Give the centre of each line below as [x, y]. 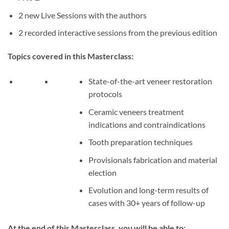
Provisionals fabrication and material [153, 159]
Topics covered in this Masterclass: [71, 56]
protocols [106, 94]
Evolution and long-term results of [149, 190]
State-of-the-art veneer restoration [151, 81]
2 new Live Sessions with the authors [82, 15]
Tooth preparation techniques [141, 142]
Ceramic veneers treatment [136, 111]
